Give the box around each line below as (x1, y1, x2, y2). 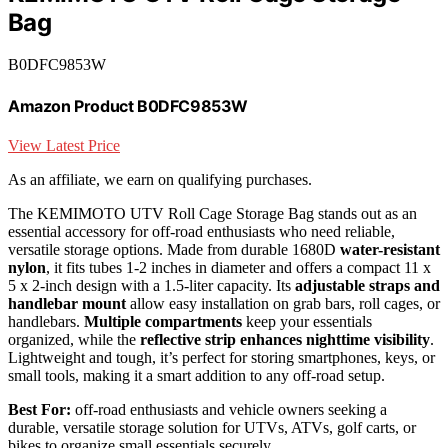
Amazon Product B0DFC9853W (8, 95, 248, 116)
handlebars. (8, 312, 84, 330)
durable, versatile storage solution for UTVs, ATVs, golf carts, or (8, 418, 416, 436)
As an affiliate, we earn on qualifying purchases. (8, 170, 312, 188)
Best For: (8, 400, 71, 418)
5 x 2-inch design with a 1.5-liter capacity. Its (8, 276, 295, 294)
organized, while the (8, 330, 140, 348)
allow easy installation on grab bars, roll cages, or (126, 294, 440, 312)
